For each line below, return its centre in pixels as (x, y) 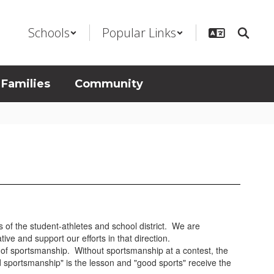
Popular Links (139, 33)
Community (109, 84)
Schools (49, 33)
